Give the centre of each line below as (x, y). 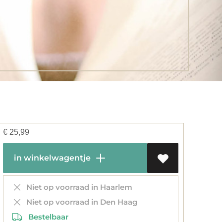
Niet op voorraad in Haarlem (78, 187)
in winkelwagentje (52, 158)
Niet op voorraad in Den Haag (80, 202)
